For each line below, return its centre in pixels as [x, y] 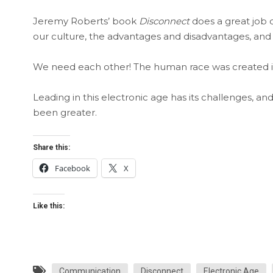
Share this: [51, 147]
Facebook [72, 168]
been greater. [65, 112]
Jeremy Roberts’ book [86, 21]
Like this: [48, 206]
